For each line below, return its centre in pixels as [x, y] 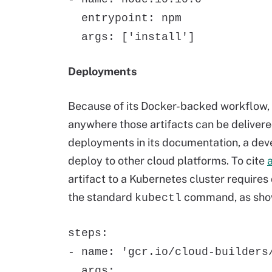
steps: [88, 233]
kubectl [158, 198]
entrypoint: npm [125, 18]
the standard [101, 197]
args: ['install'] [131, 37]
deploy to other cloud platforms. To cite [168, 161]
